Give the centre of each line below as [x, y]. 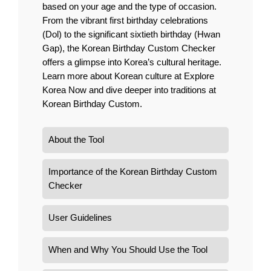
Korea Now [64, 90]
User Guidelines [80, 217]
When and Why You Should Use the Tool [128, 250]
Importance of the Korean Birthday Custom [133, 171]
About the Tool [76, 139]
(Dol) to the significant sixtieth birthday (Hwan [131, 35]
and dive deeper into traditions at [151, 90]
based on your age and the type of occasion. [129, 7]
